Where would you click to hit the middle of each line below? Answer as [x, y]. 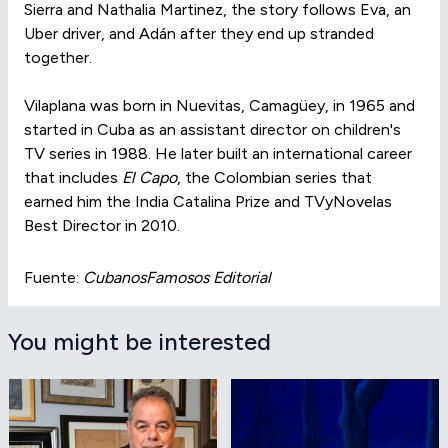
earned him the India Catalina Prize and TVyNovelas [208, 201]
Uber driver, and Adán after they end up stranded [199, 33]
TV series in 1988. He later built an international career [218, 153]
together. [58, 57]
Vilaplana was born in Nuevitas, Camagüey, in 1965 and [219, 105]
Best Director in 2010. [102, 225]
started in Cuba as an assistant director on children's [212, 129]
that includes [73, 177]
